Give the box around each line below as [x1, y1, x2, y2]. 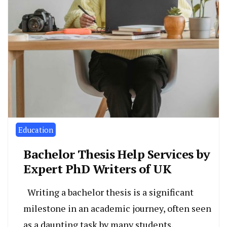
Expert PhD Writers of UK [23, 160, 171, 177]
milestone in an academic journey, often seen [23, 202, 211, 214]
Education [18, 124, 53, 135]
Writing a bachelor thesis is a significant [23, 185, 194, 198]
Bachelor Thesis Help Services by [23, 145, 210, 162]
